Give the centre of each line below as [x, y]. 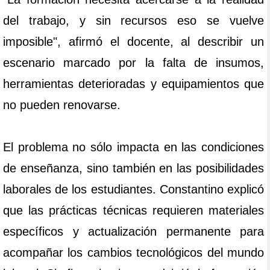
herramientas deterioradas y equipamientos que [133, 84]
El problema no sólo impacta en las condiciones [133, 147]
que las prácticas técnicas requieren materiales [133, 211]
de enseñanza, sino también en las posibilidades [133, 168]
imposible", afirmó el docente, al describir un [133, 42]
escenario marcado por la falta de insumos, [133, 63]
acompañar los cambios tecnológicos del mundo [133, 253]
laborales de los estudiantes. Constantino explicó [133, 190]
